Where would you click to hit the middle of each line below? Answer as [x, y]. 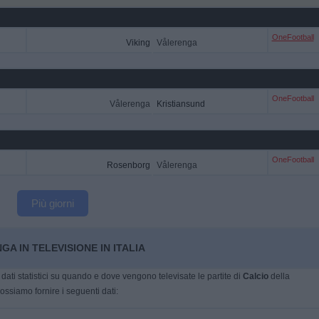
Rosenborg [128, 165]
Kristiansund [181, 104]
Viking [138, 43]
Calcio [255, 276]
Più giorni [53, 203]
